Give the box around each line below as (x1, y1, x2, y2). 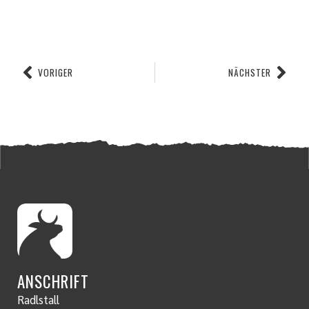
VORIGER (38, 65, 73, 79)
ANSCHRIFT (17, 269, 89, 293)
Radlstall (17, 291, 59, 307)
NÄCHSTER (228, 65, 271, 79)
